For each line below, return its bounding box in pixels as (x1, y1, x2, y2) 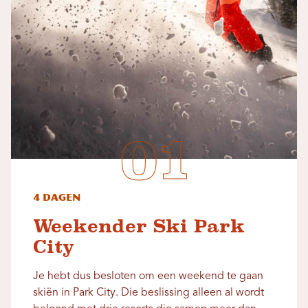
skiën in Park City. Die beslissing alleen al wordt (33, 287, 264, 299)
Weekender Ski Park (33, 216, 245, 237)
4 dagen (33, 192, 80, 204)
